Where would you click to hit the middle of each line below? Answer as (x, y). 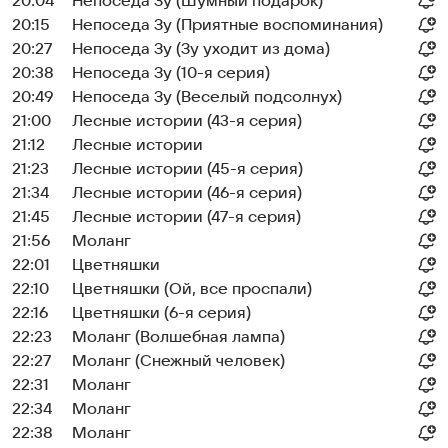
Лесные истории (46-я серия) (187, 193)
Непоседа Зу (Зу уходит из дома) (201, 49)
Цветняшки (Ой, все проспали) (192, 289)
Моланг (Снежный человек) (178, 361)
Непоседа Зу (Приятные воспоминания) (227, 25)
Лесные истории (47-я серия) (186, 217)
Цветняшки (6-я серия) (161, 313)
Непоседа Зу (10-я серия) (171, 73)
